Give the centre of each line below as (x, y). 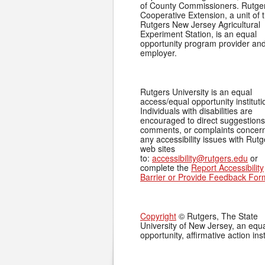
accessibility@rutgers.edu (200, 158)
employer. (159, 53)
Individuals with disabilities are (196, 111)
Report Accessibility (227, 167)
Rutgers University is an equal (196, 92)
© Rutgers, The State (217, 216)
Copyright (158, 216)
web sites (158, 148)
